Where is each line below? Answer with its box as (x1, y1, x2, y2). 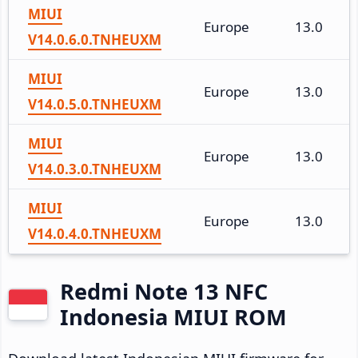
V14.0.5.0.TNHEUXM (28, 94, 161, 113)
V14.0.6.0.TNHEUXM (28, 30, 161, 49)
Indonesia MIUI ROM (60, 301, 287, 332)
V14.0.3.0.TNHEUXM (28, 159, 161, 178)
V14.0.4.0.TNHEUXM (28, 224, 161, 243)
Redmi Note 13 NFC (60, 276, 268, 306)
